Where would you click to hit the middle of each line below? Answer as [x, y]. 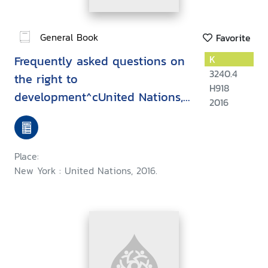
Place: [27, 156]
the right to [46, 79]
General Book [69, 37]
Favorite [232, 38]
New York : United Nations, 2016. [86, 171]
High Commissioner [68, 133]
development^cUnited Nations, [99, 97]
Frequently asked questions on [100, 61]
